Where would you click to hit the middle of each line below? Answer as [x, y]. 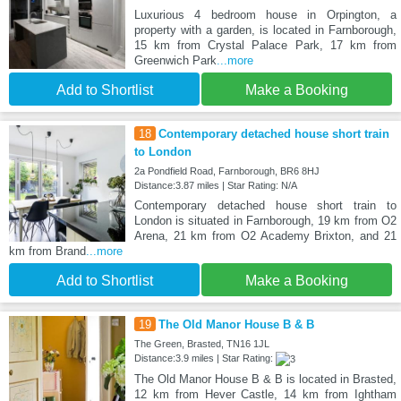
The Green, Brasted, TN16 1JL [201, 344]
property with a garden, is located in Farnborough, [265, 30]
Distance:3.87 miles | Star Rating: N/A [215, 186]
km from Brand [47, 252]
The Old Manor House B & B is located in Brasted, [265, 380]
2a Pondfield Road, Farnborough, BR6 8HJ [226, 171]
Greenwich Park [175, 61]
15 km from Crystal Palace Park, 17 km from [265, 46]
